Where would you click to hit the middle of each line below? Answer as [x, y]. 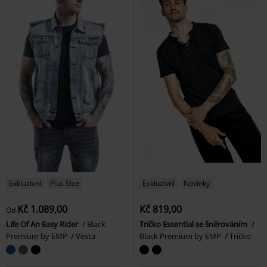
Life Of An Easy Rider [43, 224]
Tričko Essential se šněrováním [194, 224]
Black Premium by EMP [181, 236]
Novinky [197, 184]
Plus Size [65, 184]
